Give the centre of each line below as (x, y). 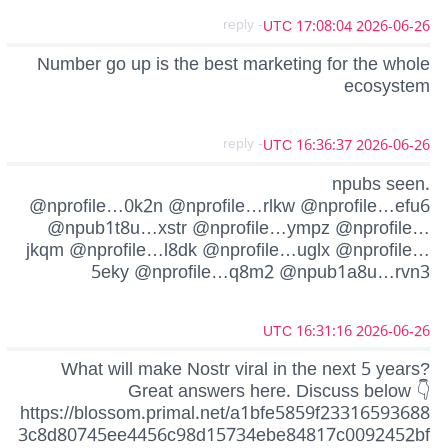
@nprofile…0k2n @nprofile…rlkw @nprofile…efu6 (229, 205)
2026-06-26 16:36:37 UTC (393, 146)
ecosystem (387, 86)
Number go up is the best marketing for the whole (233, 64)
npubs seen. (381, 183)
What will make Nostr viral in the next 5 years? (245, 368)
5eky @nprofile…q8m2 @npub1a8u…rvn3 (260, 271)
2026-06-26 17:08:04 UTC (393, 27)
